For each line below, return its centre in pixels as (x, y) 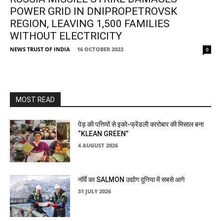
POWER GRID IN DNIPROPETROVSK (93, 11)
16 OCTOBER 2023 (100, 49)
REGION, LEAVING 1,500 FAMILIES (90, 24)
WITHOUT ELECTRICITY (66, 36)
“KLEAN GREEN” (104, 134)
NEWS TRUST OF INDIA (40, 49)
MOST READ (35, 100)
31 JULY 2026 (95, 191)
